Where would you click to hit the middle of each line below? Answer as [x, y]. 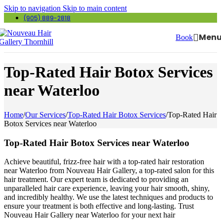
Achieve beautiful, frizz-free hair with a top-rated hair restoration [104, 162]
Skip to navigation [33, 8]
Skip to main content [95, 8]
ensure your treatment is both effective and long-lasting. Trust [99, 206]
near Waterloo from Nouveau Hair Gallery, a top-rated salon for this [109, 171]
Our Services [45, 114]
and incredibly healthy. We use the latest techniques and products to [109, 197]
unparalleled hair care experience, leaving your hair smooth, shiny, [107, 188]
